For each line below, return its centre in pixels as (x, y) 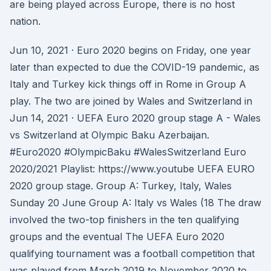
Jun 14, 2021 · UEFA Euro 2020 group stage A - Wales (135, 118)
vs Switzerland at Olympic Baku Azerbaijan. (109, 135)
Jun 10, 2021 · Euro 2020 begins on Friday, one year (130, 50)
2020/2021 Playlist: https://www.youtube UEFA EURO (132, 169)
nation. (25, 21)
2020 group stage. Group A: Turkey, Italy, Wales (121, 186)
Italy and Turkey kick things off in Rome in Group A (128, 84)
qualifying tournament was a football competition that (132, 253)
